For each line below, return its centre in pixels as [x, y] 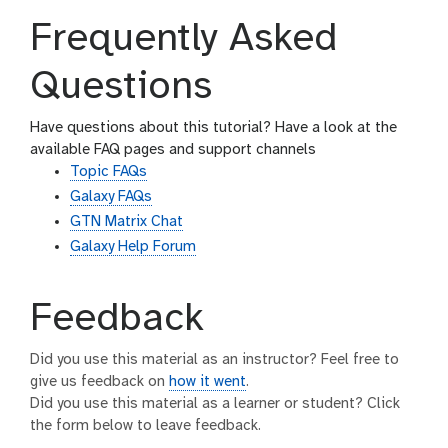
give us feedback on [99, 382]
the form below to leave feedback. [145, 426]
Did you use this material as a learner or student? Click [215, 404]
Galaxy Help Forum [133, 247]
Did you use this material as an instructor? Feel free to [214, 360]
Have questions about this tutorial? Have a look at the [213, 128]
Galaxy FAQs [111, 197]
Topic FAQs [108, 172]
